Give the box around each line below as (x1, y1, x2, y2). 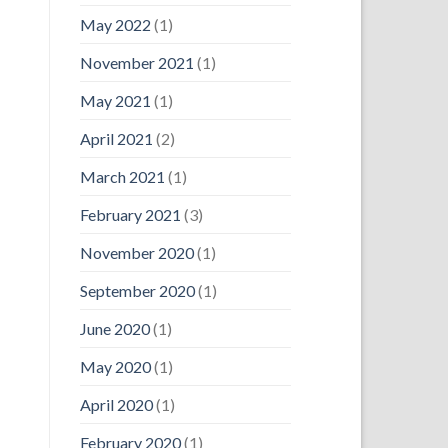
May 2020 (79, 356, 151, 376)
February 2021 (79, 204, 181, 224)
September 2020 (79, 280, 195, 300)
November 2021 (79, 52, 194, 72)
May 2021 (79, 90, 151, 110)
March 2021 (79, 166, 165, 186)
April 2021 (79, 128, 153, 148)
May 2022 (79, 14, 151, 34)
